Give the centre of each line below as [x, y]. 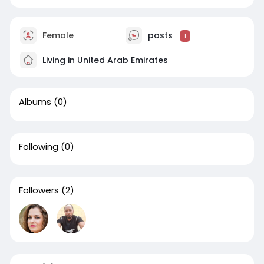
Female [57, 35]
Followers [39, 190]
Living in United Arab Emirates [104, 60]
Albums [35, 102]
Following [38, 146]
